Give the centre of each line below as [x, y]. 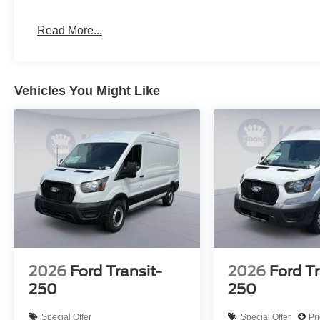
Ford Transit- [116, 272]
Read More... [70, 31]
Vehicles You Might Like [87, 91]
